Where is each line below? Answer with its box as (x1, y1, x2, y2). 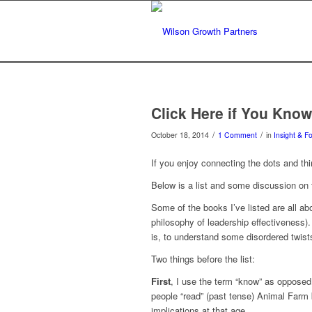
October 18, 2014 (151, 130, 209, 140)
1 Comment (218, 130, 257, 140)
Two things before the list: (151, 252, 255, 266)
